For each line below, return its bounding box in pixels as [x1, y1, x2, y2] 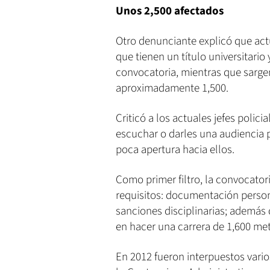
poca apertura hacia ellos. [116, 141, 234, 158]
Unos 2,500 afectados [116, 2, 224, 19]
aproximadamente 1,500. [116, 80, 228, 96]
